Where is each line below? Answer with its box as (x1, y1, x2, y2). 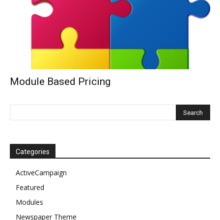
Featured (16, 183, 44, 192)
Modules (16, 197, 43, 207)
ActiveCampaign (16, 168, 67, 178)
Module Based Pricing (10, 76, 110, 88)
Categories (16, 148, 50, 156)
